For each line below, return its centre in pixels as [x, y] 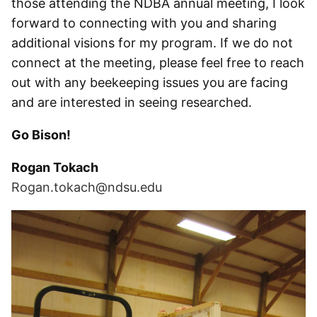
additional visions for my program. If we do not [152, 43]
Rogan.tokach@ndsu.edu [87, 187]
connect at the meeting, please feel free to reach [158, 63]
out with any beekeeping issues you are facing [150, 82]
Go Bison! [41, 135]
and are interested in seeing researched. [132, 102]
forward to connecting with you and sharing [144, 23]
